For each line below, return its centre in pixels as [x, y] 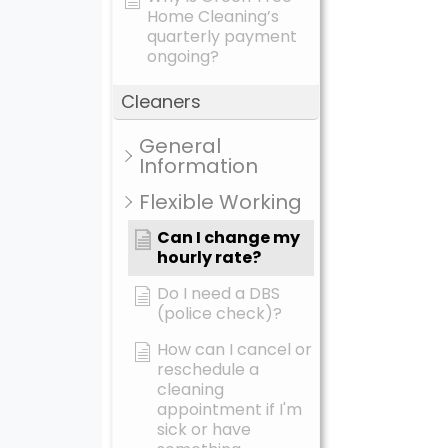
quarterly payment [222, 36]
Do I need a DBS [218, 293]
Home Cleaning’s [213, 16]
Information [198, 166]
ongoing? [183, 56]
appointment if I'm [229, 409]
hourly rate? [209, 257]
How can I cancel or [234, 349]
